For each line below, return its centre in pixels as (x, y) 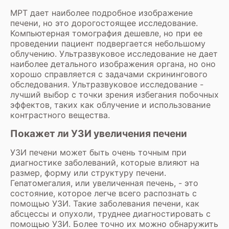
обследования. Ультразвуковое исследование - (107, 84)
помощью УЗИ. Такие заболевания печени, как (105, 203)
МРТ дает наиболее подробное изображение (101, 13)
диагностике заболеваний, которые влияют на (105, 162)
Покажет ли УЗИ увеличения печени (99, 133)
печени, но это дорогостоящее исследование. (104, 23)
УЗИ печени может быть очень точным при (98, 152)
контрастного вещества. (60, 115)
